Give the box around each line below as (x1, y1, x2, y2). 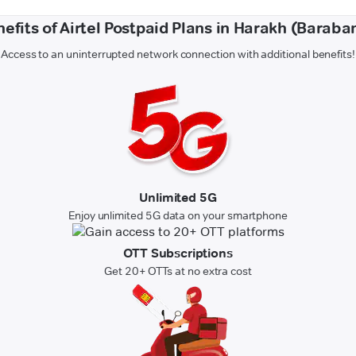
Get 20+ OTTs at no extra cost (104, 264, 252, 279)
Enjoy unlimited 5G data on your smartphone (68, 208, 288, 223)
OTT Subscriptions (123, 246, 233, 261)
